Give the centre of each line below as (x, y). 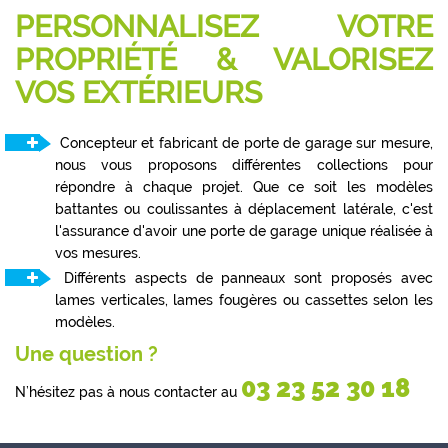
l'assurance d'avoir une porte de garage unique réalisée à (244, 231)
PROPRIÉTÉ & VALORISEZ (224, 60)
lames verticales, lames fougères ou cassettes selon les (244, 300)
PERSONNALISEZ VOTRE (224, 27)
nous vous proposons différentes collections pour (244, 165)
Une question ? (86, 354)
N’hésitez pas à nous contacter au (128, 392)
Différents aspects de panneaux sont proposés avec (244, 278)
